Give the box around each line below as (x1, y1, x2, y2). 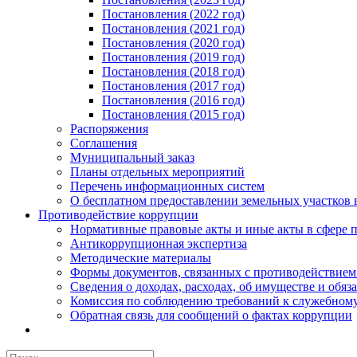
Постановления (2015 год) (102, 108, 245, 121)
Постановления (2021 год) (102, 22, 245, 35)
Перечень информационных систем (70, 179, 265, 193)
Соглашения (70, 136, 137, 150)
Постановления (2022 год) (102, 7, 245, 21)
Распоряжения (70, 122, 148, 135)
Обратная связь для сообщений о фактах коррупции (70, 308, 352, 322)
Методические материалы (70, 251, 211, 265)
